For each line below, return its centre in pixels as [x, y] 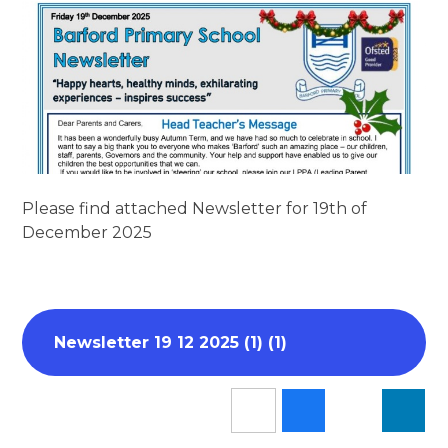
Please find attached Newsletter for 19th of [195, 209]
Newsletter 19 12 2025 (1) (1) [171, 343]
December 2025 [87, 233]
